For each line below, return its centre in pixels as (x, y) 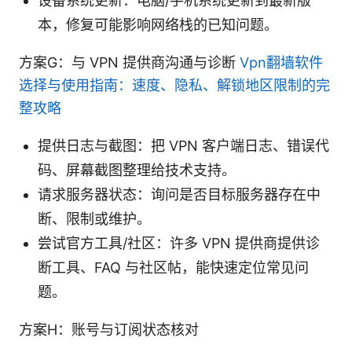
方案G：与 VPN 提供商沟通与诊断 (129, 62)
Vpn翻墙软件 (281, 62)
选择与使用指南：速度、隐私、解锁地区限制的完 (174, 85)
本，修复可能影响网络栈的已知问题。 (158, 24)
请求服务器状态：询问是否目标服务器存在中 (179, 194)
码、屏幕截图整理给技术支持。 (137, 170)
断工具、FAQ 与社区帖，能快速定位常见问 (173, 267)
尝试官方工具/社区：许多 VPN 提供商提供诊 (179, 243)
